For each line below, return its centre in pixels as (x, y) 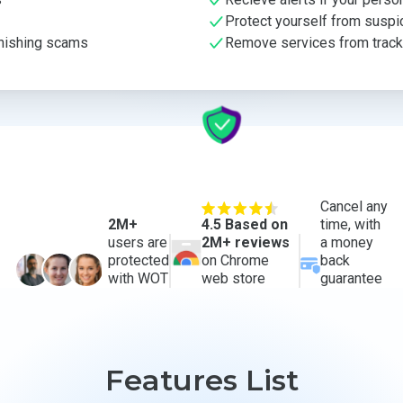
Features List (201, 380)
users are (138, 242)
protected (139, 260)
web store (233, 278)
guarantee (351, 278)
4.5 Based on (244, 224)
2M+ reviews (245, 242)
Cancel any (354, 206)
